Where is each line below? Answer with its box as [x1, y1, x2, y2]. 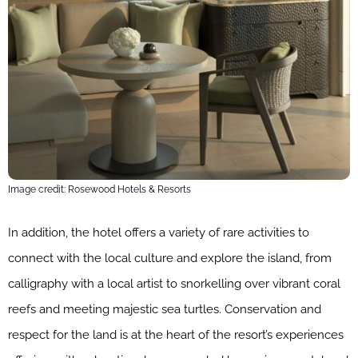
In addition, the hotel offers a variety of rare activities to [8, 225, 309, 240]
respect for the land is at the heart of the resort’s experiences [8, 327, 344, 342]
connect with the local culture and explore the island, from [8, 250, 332, 265]
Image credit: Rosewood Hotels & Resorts [8, 183, 191, 195]
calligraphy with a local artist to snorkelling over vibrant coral [8, 276, 340, 291]
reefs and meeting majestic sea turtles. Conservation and [8, 301, 321, 316]
